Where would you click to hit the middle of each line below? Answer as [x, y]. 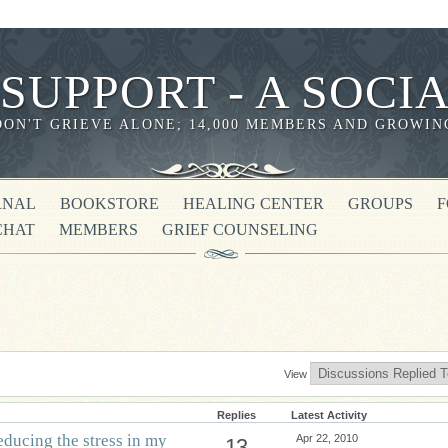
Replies [236, 415]
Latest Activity [329, 415]
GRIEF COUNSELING [240, 229]
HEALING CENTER [253, 203]
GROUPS [380, 203]
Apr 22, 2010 [327, 438]
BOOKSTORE [109, 203]
